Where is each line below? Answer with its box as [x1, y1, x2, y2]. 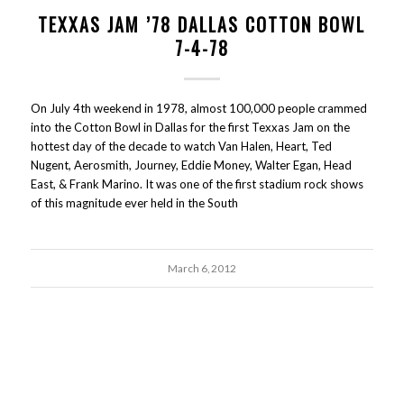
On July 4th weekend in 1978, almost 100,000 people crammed [30, 101, 367, 115]
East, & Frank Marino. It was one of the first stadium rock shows [30, 177, 363, 191]
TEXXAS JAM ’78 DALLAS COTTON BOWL [38, 11, 366, 38]
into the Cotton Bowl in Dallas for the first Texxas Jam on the [30, 120, 350, 134]
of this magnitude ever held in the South [30, 196, 238, 210]
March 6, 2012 [167, 262, 236, 274]
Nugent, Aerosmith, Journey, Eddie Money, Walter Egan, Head [30, 158, 352, 172]
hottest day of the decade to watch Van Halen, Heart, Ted [30, 139, 332, 153]
